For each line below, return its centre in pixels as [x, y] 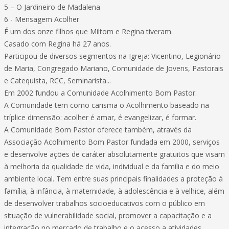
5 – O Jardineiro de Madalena [52, 7]
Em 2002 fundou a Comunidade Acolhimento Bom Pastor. [100, 93]
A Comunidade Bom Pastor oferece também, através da [98, 130]
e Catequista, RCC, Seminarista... [58, 81]
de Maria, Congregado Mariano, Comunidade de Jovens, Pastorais [114, 68]
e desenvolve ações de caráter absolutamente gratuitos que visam [114, 154]
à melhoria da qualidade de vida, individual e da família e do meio [112, 166]
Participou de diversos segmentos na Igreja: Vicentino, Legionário [112, 56]
